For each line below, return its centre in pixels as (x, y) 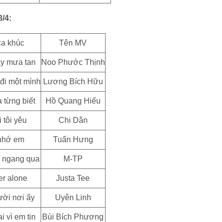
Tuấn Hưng (73, 139)
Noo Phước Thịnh (73, 62)
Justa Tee (73, 178)
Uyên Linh (73, 197)
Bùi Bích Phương (73, 217)
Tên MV (73, 43)
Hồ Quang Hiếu (73, 101)
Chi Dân (73, 120)
